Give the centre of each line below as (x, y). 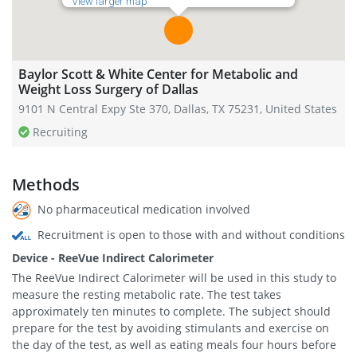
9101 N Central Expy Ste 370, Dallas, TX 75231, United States (178, 109)
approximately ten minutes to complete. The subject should (171, 312)
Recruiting (61, 132)
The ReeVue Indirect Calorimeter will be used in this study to (174, 278)
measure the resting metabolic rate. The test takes (147, 295)
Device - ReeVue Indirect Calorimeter (113, 258)
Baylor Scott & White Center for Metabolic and (158, 74)
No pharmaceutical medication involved (142, 209)
